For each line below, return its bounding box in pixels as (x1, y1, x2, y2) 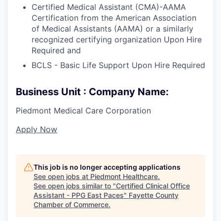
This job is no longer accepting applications (34, 162, 181, 171)
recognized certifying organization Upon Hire (32, 34, 202, 44)
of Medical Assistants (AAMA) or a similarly (32, 23, 193, 34)
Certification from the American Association (32, 12, 196, 23)
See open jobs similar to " (34, 181, 116, 190)
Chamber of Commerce (34, 200, 109, 209)
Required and (32, 45, 81, 55)
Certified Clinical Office (116, 181, 190, 190)
